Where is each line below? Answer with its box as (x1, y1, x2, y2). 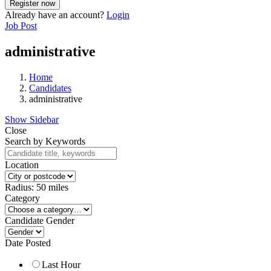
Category (5, 193, 40, 204)
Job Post (5, 21, 37, 31)
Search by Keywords (5, 136, 85, 147)
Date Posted (5, 238, 51, 249)
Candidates (29, 83, 71, 94)
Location (5, 160, 39, 171)
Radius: (5, 182, 36, 193)
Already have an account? (5, 10, 106, 21)
